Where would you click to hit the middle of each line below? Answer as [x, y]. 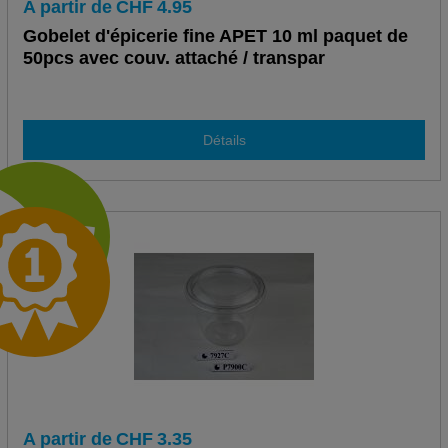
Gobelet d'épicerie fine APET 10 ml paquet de [215, 36]
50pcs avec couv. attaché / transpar [173, 58]
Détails [224, 139]
